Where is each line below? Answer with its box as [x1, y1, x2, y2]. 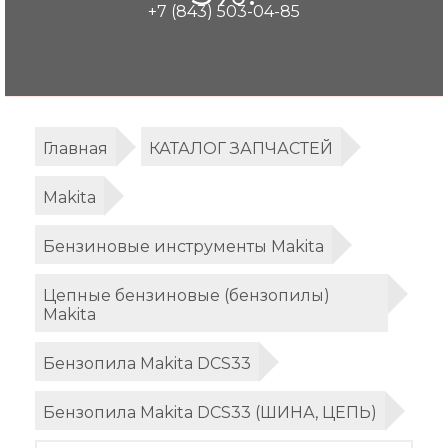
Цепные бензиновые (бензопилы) [43, 286, 330, 305]
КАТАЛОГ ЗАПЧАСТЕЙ [149, 139, 333, 158]
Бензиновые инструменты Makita [43, 237, 324, 256]
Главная [43, 139, 108, 158]
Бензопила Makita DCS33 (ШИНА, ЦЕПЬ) [43, 403, 377, 422]
